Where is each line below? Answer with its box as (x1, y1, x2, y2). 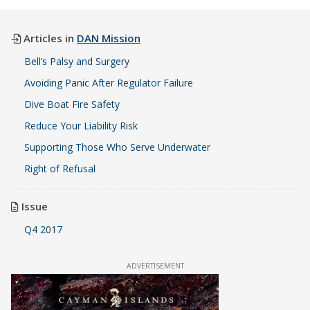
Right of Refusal (24, 161, 96, 175)
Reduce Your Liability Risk (24, 118, 138, 132)
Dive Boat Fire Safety (24, 97, 120, 111)
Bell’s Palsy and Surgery (24, 54, 130, 68)
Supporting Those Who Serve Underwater (24, 140, 211, 154)
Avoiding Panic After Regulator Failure (24, 75, 194, 89)
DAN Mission (77, 30, 140, 45)
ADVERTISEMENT (126, 260, 184, 271)
